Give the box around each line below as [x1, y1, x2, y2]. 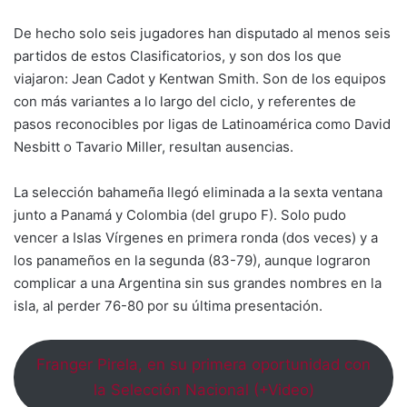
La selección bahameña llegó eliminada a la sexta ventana [14, 184, 382, 201]
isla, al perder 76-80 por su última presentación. [14, 297, 323, 314]
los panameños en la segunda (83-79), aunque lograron [14, 252, 371, 269]
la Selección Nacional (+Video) [93, 381, 314, 400]
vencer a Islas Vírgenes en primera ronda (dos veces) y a [14, 229, 378, 246]
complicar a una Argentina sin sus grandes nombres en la [14, 274, 382, 292]
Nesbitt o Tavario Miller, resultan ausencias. [14, 138, 293, 155]
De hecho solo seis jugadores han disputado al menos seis [14, 25, 391, 42]
